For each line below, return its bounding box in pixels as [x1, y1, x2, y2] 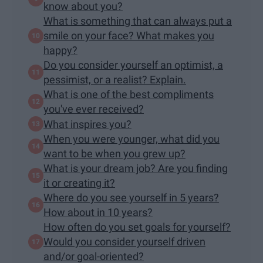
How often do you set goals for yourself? [43, 221, 231, 234]
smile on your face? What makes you [43, 29, 214, 42]
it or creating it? [43, 177, 115, 190]
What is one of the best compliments [43, 88, 214, 101]
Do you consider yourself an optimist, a [43, 59, 223, 72]
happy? [43, 44, 77, 57]
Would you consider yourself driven [43, 235, 205, 248]
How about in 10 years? [43, 206, 153, 219]
